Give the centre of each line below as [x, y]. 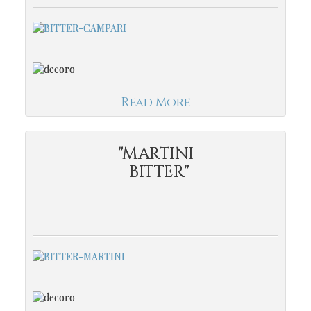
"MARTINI [155, 154]
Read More [155, 102]
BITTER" [155, 172]
